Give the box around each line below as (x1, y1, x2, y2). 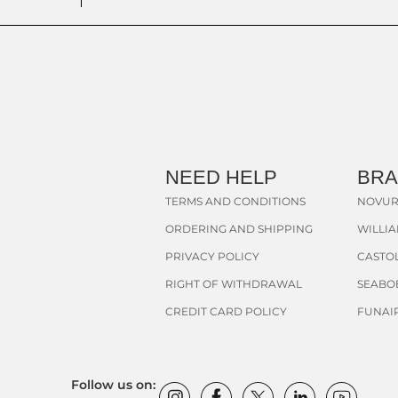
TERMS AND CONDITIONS (165, 195, 306, 209)
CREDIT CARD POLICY (165, 305, 287, 319)
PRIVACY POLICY (165, 250, 259, 264)
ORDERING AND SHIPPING (165, 222, 313, 236)
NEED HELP (165, 166, 277, 189)
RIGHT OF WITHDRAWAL (165, 277, 302, 291)
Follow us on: (71, 377, 155, 394)
